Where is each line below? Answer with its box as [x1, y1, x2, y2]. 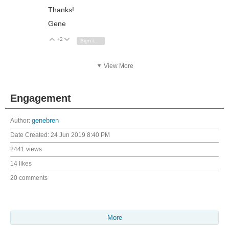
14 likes [10, 160, 32, 168]
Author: [10, 117, 32, 125]
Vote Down [75, 37, 101, 43]
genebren [32, 117, 59, 125]
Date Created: [10, 131, 51, 139]
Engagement [10, 93, 71, 104]
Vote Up [60, 37, 79, 43]
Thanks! [48, 6, 74, 14]
